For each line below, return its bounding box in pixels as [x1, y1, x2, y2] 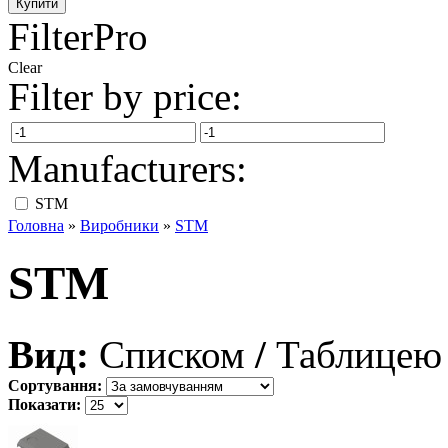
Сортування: [8, 376, 102, 394]
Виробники [80, 217, 159, 234]
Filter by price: [8, 75, 242, 118]
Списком [89, 332, 255, 376]
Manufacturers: [8, 147, 247, 190]
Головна [8, 217, 64, 234]
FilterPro [8, 15, 148, 58]
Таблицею [276, 332, 442, 376]
